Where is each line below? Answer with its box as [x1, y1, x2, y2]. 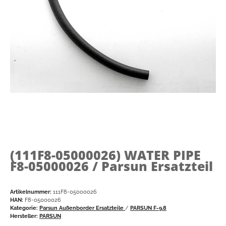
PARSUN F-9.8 [130, 204, 166, 211]
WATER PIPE [124, 146, 201, 163]
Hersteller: [10, 212, 38, 219]
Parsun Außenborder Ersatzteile [39, 204, 125, 211]
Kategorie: [10, 204, 39, 211]
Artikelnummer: [10, 188, 53, 195]
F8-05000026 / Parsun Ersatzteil [10, 157, 213, 175]
